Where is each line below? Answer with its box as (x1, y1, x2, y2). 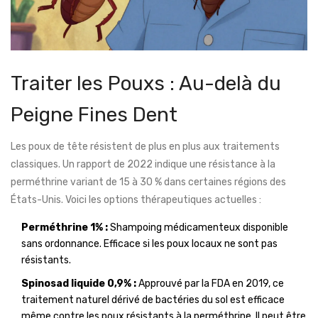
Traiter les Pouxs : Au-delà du (11, 72, 281, 96)
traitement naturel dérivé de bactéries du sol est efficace (21, 294, 285, 307)
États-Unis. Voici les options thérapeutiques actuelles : (11, 194, 261, 207)
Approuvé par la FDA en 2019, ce (136, 278, 284, 290)
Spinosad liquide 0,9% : (21, 278, 136, 290)
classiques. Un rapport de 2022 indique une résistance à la (11, 158, 275, 171)
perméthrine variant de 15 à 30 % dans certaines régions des (11, 176, 286, 189)
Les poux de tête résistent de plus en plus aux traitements (11, 141, 280, 153)
